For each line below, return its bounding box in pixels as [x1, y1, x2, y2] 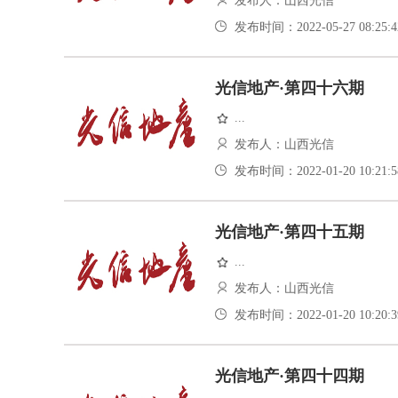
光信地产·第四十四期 [215, 367, 364, 385]
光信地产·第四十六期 [215, 79, 364, 97]
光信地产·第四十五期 [215, 223, 364, 241]
